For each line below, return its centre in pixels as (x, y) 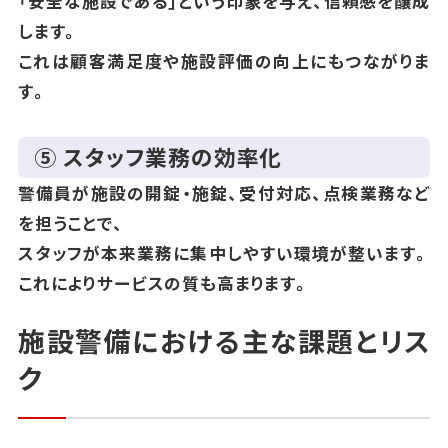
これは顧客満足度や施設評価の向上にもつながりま (224, 60)
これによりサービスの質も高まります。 (163, 282)
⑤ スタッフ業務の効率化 (158, 157)
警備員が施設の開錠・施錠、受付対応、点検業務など (224, 192)
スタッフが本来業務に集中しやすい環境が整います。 (224, 252)
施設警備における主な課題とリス (224, 340)
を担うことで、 (70, 222)
